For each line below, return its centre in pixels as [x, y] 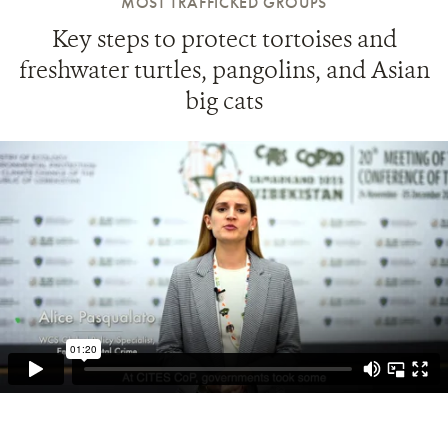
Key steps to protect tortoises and [224, 38]
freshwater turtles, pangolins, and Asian [224, 69]
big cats [224, 100]
